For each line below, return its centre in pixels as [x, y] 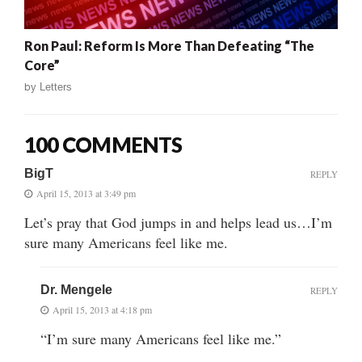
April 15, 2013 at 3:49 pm [86, 193]
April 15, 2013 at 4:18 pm [102, 309]
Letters [56, 86]
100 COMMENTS [103, 144]
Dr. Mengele [76, 289]
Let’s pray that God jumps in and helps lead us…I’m [178, 222]
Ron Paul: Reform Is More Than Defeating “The [169, 45]
